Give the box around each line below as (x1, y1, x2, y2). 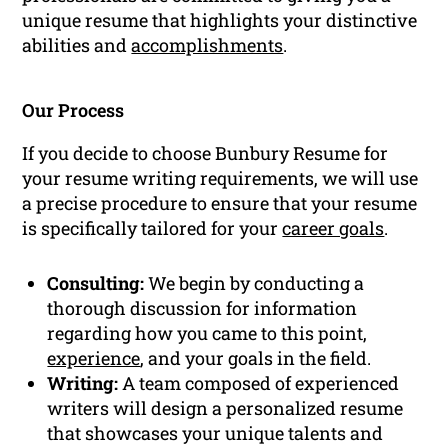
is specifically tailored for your (22, 215, 283, 240)
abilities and (22, 32, 132, 57)
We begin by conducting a (144, 270, 365, 295)
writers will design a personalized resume (47, 395, 404, 420)
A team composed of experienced (118, 370, 400, 395)
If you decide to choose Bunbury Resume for (22, 140, 389, 165)
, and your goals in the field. (140, 345, 372, 370)
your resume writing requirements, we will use (22, 165, 419, 190)
